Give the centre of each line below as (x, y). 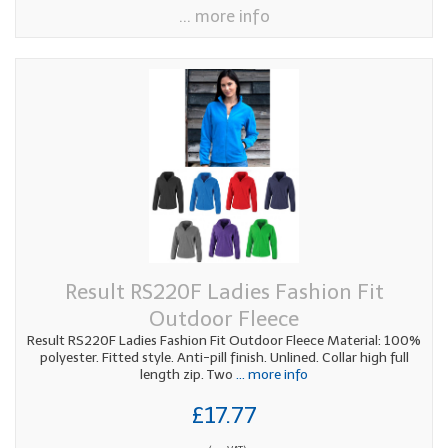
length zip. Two (186, 374)
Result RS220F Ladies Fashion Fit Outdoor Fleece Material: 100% (224, 340)
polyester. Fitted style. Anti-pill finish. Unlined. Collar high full (224, 357)
